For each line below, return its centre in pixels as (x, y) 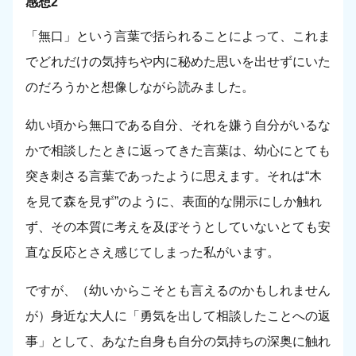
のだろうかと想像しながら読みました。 (140, 87)
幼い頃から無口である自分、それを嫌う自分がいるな (178, 126)
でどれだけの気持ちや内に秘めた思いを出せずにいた (178, 62)
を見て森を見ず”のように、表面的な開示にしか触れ (174, 202)
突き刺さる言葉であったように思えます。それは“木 (174, 176)
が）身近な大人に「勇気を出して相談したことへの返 (178, 316)
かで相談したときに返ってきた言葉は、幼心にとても (178, 151)
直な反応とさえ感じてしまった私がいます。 (153, 253)
